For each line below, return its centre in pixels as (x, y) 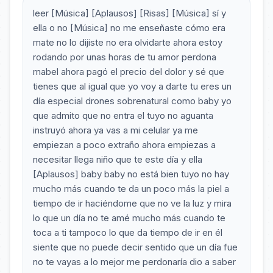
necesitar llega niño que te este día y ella (118, 159)
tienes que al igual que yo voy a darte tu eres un (132, 86)
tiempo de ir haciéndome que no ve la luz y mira (132, 203)
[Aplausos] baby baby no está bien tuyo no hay (131, 174)
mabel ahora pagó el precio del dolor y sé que (129, 72)
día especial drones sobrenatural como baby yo (132, 101)
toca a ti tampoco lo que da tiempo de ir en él (128, 232)
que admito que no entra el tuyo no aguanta (123, 115)
